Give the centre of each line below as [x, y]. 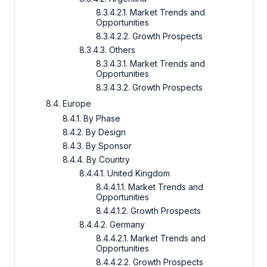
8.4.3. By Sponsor [98, 146]
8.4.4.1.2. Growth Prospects [148, 211]
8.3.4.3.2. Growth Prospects [149, 88]
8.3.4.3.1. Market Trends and [150, 64]
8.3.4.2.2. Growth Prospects [149, 36]
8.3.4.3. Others [107, 50]
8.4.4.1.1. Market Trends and [150, 187]
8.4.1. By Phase [91, 119]
